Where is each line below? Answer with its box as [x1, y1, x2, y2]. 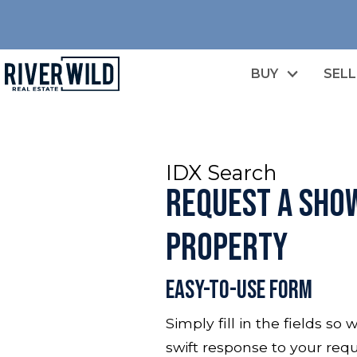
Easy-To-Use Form [166, 274, 312, 306]
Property [166, 225, 288, 271]
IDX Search [166, 159, 277, 185]
